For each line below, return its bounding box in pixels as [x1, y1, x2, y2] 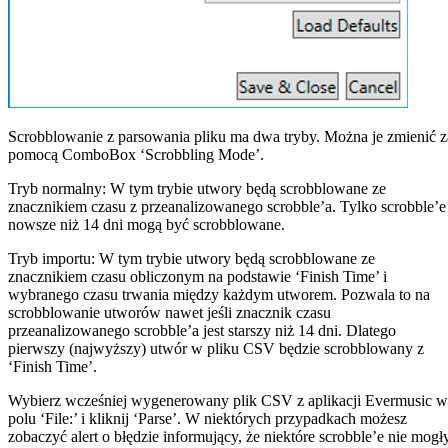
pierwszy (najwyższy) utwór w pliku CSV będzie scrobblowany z [8, 339, 424, 357]
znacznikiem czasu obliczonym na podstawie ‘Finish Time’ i [8, 267, 387, 285]
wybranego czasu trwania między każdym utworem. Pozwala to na [8, 285, 430, 303]
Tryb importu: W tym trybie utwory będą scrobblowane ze [8, 249, 375, 267]
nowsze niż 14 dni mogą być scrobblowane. [8, 215, 285, 233]
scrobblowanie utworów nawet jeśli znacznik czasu [8, 303, 331, 321]
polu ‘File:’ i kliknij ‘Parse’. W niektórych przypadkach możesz [8, 409, 407, 427]
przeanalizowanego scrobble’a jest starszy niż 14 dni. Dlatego [8, 321, 396, 339]
